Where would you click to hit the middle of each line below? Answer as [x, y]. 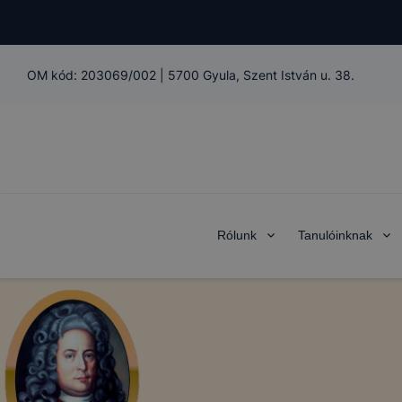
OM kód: [54, 75]
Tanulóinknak [335, 235]
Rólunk [237, 235]
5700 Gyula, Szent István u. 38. [261, 75]
